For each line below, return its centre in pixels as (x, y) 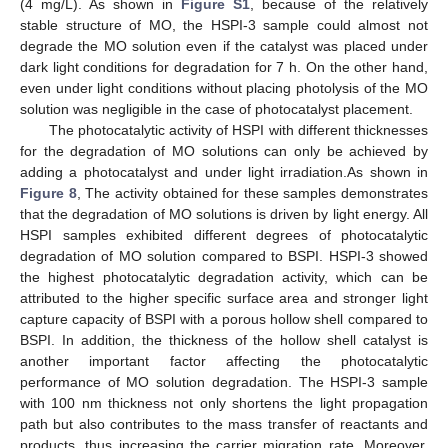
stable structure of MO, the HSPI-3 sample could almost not (224, 25)
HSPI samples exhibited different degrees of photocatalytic (224, 235)
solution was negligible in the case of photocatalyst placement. (216, 109)
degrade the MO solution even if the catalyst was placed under (224, 46)
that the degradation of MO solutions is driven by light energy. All (224, 214)
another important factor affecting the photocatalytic (224, 361)
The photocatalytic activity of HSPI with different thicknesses (238, 130)
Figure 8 (48, 193)
